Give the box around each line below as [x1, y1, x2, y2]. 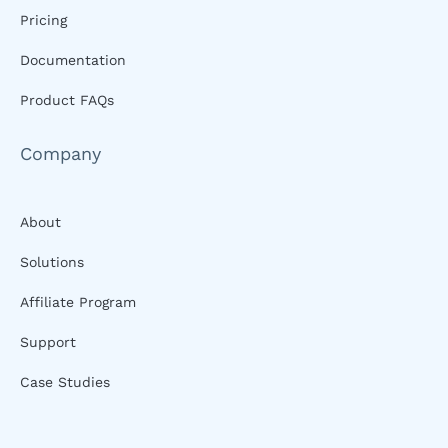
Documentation [20, 52, 126, 68]
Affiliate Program [20, 294, 136, 310]
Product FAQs [20, 92, 114, 108]
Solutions [20, 254, 84, 270]
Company [20, 143, 101, 164]
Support [20, 334, 76, 350]
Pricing [20, 12, 67, 28]
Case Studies [20, 374, 110, 390]
